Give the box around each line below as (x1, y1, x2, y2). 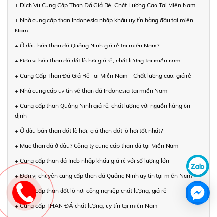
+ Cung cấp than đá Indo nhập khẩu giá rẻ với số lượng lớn (15, 156, 169, 164)
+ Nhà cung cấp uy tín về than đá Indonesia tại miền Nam (15, 86, 168, 94)
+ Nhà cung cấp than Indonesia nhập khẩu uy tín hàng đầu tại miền (15, 16, 193, 24)
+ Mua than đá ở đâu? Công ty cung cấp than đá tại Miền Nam (15, 141, 179, 149)
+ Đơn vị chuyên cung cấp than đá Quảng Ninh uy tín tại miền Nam (15, 171, 192, 179)
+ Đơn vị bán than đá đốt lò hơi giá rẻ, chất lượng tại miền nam (15, 56, 181, 64)
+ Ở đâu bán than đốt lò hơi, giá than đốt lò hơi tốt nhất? (15, 126, 163, 134)
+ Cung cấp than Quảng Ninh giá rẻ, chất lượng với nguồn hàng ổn (15, 101, 190, 109)
